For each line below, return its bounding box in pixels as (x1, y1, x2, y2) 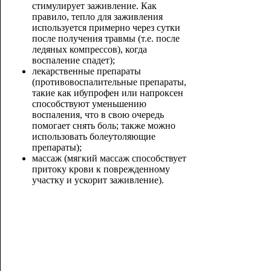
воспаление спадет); (31, 55, 115, 65)
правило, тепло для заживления (31, 11, 163, 22)
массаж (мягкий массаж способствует (31, 153, 186, 163)
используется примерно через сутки (31, 22, 180, 33)
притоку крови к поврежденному (31, 164, 170, 174)
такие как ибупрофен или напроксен (31, 88, 183, 98)
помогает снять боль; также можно (31, 120, 175, 131)
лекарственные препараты (31, 66, 141, 76)
